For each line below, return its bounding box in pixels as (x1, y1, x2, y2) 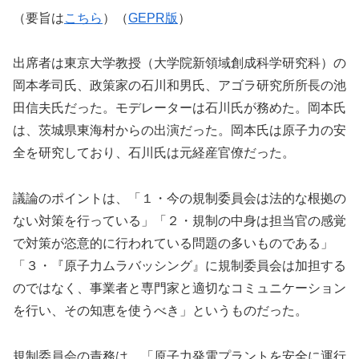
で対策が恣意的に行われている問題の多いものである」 (13, 236, 333, 251)
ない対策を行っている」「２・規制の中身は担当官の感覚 (13, 214, 346, 228)
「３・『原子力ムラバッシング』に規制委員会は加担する (13, 259, 346, 273)
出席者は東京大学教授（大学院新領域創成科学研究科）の (13, 56, 346, 71)
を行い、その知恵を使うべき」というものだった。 (13, 304, 308, 318)
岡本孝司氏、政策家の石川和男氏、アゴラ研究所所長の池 (13, 79, 346, 93)
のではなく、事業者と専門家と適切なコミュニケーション (13, 281, 346, 296)
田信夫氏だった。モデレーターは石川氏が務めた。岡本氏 (13, 101, 346, 115)
